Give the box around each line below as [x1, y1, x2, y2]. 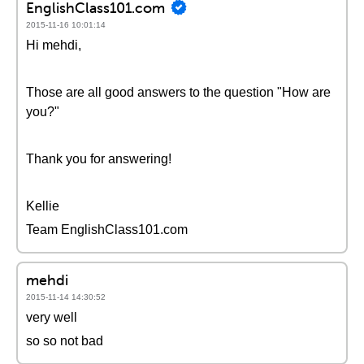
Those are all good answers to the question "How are [26, 85, 331, 99]
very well [26, 310, 77, 324]
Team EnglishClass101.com [26, 223, 188, 236]
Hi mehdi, [26, 38, 81, 52]
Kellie [26, 199, 59, 213]
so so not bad [26, 334, 103, 348]
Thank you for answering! [26, 152, 171, 166]
